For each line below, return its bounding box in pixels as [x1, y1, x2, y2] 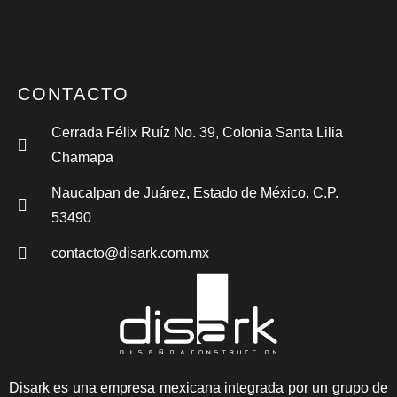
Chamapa [51, 150, 113, 166]
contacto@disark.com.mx [51, 245, 209, 261]
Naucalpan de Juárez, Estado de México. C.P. [51, 185, 339, 201]
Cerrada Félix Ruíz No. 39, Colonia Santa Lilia [51, 125, 343, 141]
